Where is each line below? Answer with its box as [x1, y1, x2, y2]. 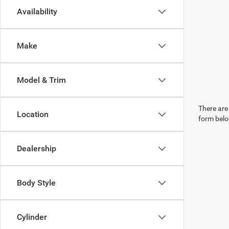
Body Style [17, 178, 56, 188]
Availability [17, 7, 57, 16]
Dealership [17, 144, 56, 153]
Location [17, 109, 49, 119]
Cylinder [17, 212, 47, 222]
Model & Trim [17, 75, 66, 85]
